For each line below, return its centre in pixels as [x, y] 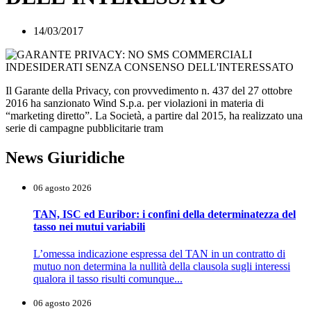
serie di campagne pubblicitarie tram [84, 128]
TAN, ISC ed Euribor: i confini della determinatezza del [165, 214]
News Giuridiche [65, 157]
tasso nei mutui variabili [89, 226]
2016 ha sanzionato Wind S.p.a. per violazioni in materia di [135, 103]
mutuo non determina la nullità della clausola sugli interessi [162, 267]
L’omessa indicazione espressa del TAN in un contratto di [159, 254]
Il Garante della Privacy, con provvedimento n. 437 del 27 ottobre [149, 90]
